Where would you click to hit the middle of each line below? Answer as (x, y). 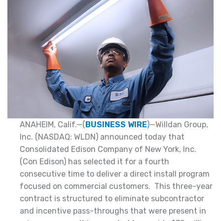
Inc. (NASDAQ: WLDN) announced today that (102, 137)
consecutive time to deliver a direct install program (115, 174)
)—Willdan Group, (178, 124)
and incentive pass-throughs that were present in (113, 211)
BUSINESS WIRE (116, 124)
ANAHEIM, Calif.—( (53, 124)
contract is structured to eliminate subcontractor (112, 198)
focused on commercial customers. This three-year (116, 186)
